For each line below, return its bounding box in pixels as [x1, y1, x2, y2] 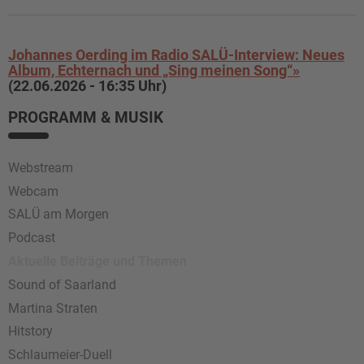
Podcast [8, 230, 55, 246]
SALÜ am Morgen [8, 206, 109, 223]
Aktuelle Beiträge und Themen [8, 253, 187, 269]
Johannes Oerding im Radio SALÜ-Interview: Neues [8, 46, 344, 63]
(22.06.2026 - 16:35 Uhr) [8, 77, 167, 94]
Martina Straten [8, 300, 97, 316]
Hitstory [8, 323, 53, 340]
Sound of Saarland [8, 276, 116, 292]
